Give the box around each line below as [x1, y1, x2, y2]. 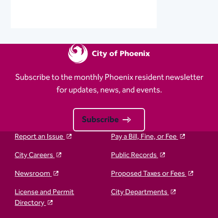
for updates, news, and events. [56, 83, 162, 97]
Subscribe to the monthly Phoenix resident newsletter [15, 70, 203, 84]
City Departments [111, 185, 169, 198]
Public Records [111, 148, 158, 161]
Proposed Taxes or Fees [111, 167, 186, 180]
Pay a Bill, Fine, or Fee [111, 130, 178, 143]
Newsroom [15, 167, 52, 180]
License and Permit [15, 185, 74, 198]
